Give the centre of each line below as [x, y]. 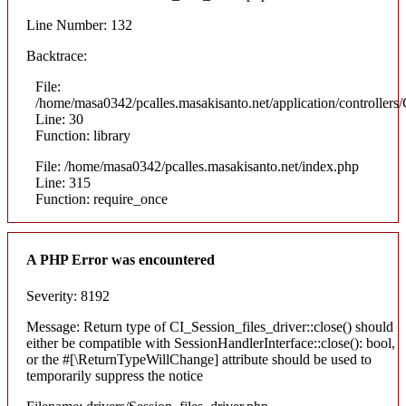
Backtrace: [57, 56]
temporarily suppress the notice [115, 375]
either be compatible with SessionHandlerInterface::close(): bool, [211, 343]
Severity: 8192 [68, 295]
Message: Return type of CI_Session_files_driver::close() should [210, 326]
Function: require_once [101, 199]
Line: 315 [63, 183]
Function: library [83, 136]
